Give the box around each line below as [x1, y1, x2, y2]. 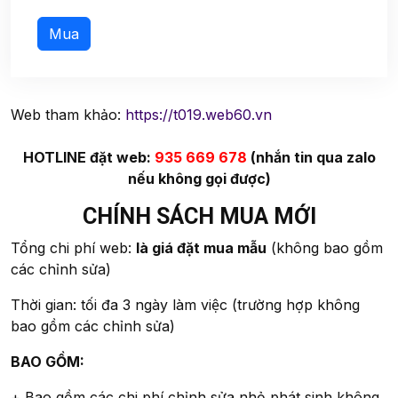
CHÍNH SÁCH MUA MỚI [82, 203, 316, 229]
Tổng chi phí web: [11, 238, 136, 257]
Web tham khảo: [11, 105, 125, 123]
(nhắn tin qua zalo [246, 147, 376, 166]
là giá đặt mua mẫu [136, 238, 267, 257]
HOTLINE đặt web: [22, 147, 155, 166]
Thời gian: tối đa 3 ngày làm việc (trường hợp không [11, 295, 360, 314]
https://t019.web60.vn [125, 105, 272, 123]
